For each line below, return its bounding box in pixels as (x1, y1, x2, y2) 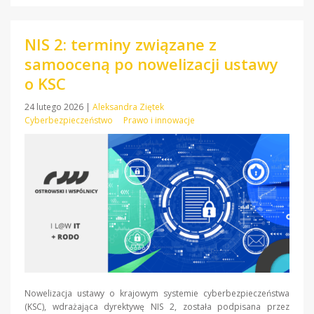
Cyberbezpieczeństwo (25, 114, 113, 126)
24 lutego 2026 (25, 100, 86, 113)
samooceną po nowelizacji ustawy (25, 53, 278, 74)
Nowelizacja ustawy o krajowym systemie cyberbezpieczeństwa (25, 287, 289, 300)
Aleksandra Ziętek (93, 100, 164, 113)
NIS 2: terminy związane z (25, 33, 217, 55)
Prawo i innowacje (123, 114, 195, 126)
